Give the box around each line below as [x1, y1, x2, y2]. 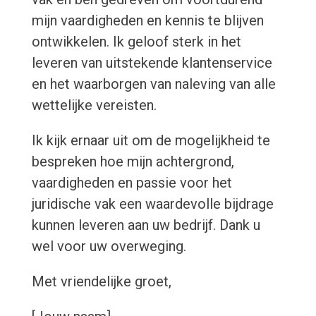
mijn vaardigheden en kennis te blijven [31, 12, 264, 30]
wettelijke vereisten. [31, 97, 157, 114]
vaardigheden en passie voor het [31, 174, 232, 192]
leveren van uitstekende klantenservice [31, 54, 272, 72]
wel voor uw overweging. [31, 238, 186, 255]
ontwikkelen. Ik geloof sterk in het [31, 33, 241, 51]
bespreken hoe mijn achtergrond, [31, 153, 234, 171]
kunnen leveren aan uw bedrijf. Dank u [31, 217, 260, 234]
